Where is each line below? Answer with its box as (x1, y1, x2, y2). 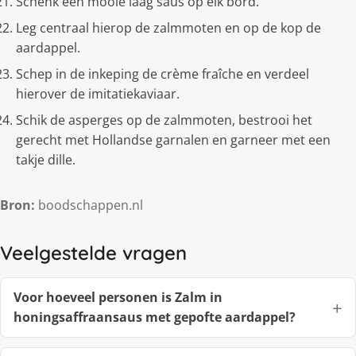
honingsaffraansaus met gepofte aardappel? (14, 308, 296, 326)
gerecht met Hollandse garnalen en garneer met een (16, 130, 331, 149)
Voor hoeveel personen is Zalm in (14, 288, 222, 306)
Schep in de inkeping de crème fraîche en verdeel (16, 64, 309, 83)
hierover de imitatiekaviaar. (16, 84, 180, 103)
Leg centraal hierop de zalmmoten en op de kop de (16, 18, 321, 37)
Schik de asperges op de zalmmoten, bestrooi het (16, 110, 312, 129)
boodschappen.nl (35, 195, 143, 214)
